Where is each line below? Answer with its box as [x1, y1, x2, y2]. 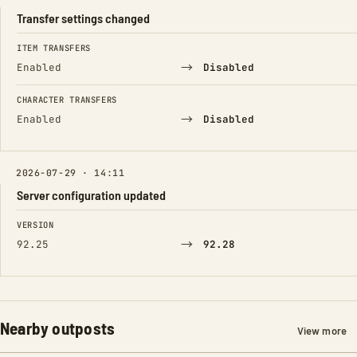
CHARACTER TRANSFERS [17, 94, 117, 105]
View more [296, 324, 347, 337]
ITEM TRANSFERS [17, 42, 91, 53]
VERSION [17, 219, 54, 230]
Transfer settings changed [17, 10, 150, 25]
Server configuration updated [17, 187, 166, 202]
